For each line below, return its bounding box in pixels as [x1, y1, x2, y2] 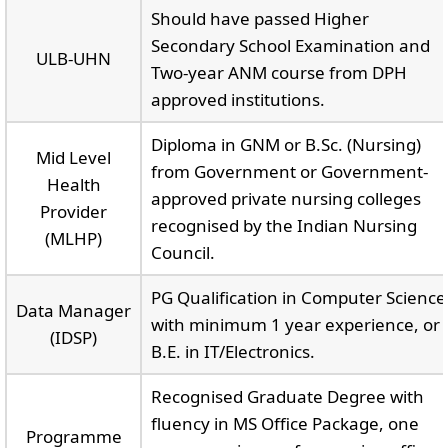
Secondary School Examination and [150, 34, 430, 57]
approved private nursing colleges [150, 187, 421, 210]
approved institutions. [150, 88, 325, 111]
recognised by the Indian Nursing [150, 214, 417, 237]
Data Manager [16, 299, 131, 322]
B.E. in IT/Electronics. [150, 340, 315, 363]
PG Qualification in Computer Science [150, 286, 446, 309]
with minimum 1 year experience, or [150, 313, 440, 336]
